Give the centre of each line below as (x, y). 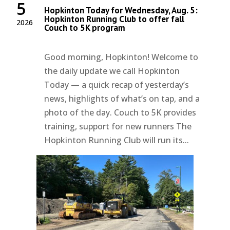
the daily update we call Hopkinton (112, 71)
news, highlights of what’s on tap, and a (122, 99)
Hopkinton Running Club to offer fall (114, 19)
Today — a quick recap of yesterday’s (117, 85)
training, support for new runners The (118, 127)
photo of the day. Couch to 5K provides (120, 113)
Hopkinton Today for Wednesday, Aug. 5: (121, 11)
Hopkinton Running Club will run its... (117, 140)
